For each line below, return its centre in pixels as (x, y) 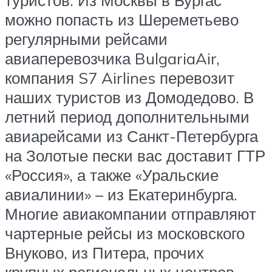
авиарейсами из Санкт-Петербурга (131, 136)
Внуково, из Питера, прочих (104, 253)
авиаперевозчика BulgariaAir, (112, 59)
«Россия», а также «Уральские (112, 175)
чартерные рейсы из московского (125, 233)
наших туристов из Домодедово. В (129, 97)
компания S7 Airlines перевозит (120, 78)
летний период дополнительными (127, 117)
